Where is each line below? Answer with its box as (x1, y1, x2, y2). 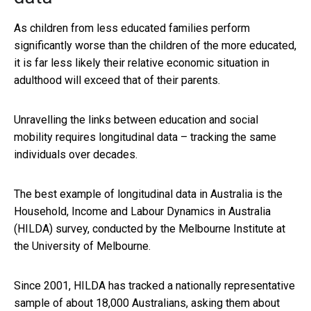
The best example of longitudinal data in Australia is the (14, 187, 283, 201)
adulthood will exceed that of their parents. (14, 73, 220, 87)
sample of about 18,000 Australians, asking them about (14, 296, 280, 310)
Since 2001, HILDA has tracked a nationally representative (14, 278, 295, 292)
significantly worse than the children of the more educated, (14, 38, 296, 52)
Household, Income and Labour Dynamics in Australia (14, 204, 271, 218)
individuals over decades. (14, 147, 137, 161)
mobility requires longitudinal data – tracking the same (14, 130, 276, 144)
